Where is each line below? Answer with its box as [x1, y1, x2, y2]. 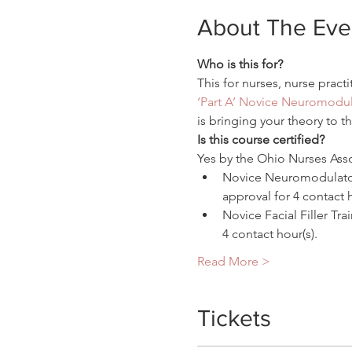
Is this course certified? [196, 132, 324, 147]
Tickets [196, 306, 271, 331]
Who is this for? [196, 57, 283, 71]
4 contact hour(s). [222, 226, 317, 241]
